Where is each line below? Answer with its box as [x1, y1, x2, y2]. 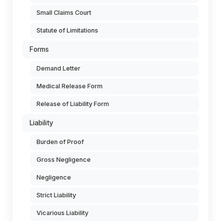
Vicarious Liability [37, 209, 88, 217]
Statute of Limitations [37, 27, 98, 34]
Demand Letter [37, 65, 80, 72]
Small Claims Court [37, 9, 91, 16]
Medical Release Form [37, 82, 103, 90]
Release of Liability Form [37, 100, 109, 108]
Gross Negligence [37, 156, 91, 163]
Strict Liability [37, 191, 76, 199]
